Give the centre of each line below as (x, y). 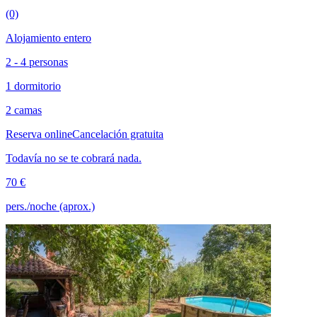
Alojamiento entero (48, 38)
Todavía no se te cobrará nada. (74, 158)
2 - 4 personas (37, 62)
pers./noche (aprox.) (50, 206)
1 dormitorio (33, 86)
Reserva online (39, 134)
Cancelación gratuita (118, 134)
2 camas (24, 110)
